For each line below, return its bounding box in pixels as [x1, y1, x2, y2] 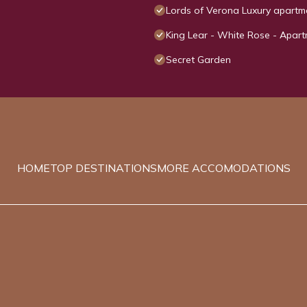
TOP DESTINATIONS [49, 161, 157, 175]
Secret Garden [166, 53, 231, 66]
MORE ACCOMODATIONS [156, 161, 291, 175]
